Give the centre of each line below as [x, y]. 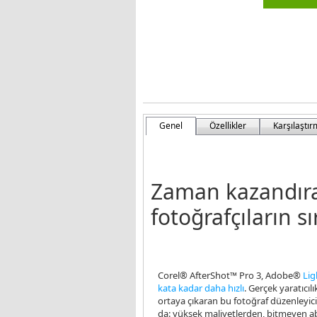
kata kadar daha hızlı [201, 288]
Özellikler [228, 126]
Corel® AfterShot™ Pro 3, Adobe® [230, 275]
